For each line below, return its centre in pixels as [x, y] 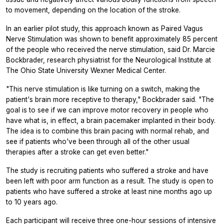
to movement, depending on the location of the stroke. [93, 10]
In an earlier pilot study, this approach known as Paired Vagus [104, 29]
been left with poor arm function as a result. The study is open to [110, 181]
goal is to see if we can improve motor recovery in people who [107, 110]
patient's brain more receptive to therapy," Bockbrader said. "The [110, 100]
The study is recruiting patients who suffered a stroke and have [107, 171]
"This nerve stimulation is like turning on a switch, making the [103, 89]
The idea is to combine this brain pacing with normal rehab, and [107, 131]
